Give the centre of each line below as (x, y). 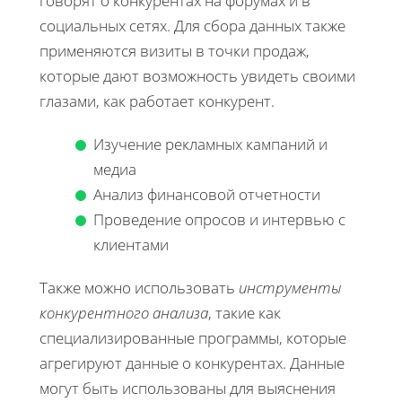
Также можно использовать (139, 287)
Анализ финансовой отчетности (207, 194)
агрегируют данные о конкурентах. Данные (192, 363)
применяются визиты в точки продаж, (175, 50)
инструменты (290, 287)
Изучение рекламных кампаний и (210, 144)
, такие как (245, 312)
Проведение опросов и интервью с (219, 219)
